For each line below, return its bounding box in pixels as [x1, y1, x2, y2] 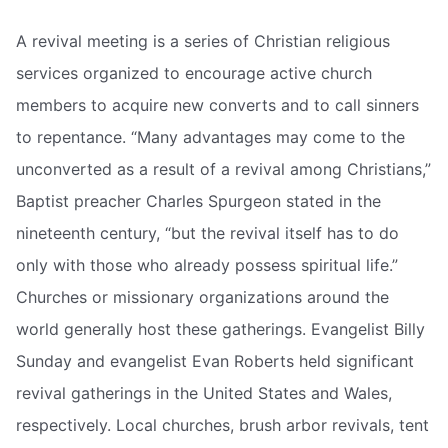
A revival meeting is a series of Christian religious [16, 31, 390, 52]
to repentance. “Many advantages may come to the [16, 127, 405, 148]
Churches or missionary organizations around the [16, 287, 389, 308]
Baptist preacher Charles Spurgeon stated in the [16, 191, 381, 212]
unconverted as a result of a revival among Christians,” [16, 159, 431, 180]
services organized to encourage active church [16, 63, 372, 84]
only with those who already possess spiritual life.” [16, 255, 398, 276]
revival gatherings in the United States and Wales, [16, 383, 392, 404]
